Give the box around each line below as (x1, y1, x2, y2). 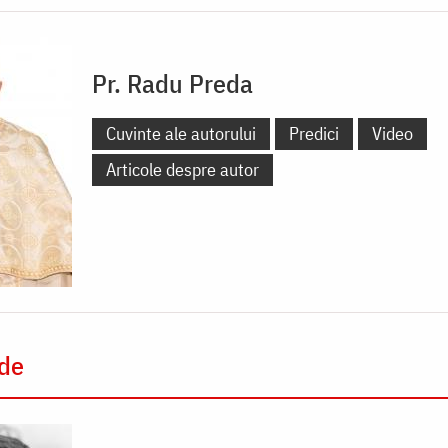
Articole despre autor (106, 157, 259, 181)
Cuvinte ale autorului (106, 121, 256, 145)
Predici (289, 121, 339, 145)
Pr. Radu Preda (92, 65, 253, 100)
